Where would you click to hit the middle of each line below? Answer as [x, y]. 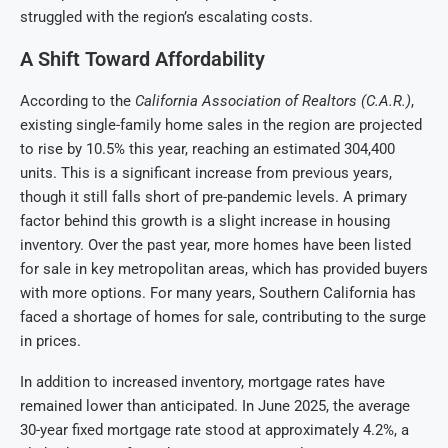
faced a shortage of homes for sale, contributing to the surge [223, 317]
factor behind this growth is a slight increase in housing [205, 221]
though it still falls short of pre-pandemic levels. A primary [213, 197]
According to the [77, 101]
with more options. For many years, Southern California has [218, 293]
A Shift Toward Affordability [142, 59]
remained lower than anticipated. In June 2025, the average [215, 406]
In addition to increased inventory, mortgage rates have [202, 382]
